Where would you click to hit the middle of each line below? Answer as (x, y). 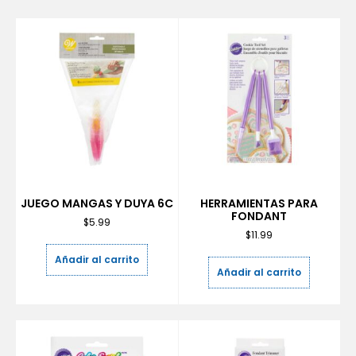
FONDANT (259, 216)
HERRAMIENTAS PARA (259, 203)
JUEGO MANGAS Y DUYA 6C (97, 203)
